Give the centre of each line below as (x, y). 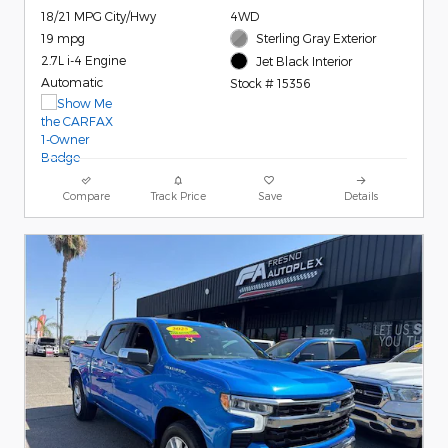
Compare (87, 195)
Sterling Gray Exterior (316, 38)
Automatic (72, 82)
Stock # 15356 (269, 82)
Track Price (178, 195)
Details (361, 195)
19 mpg (63, 38)
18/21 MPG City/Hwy (98, 16)
